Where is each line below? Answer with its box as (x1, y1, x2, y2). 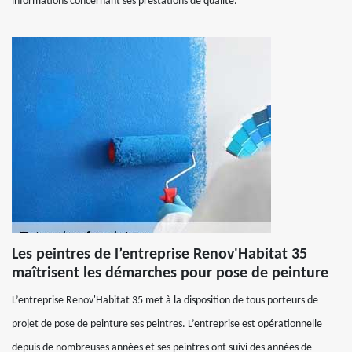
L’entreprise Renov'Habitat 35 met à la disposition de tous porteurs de (12, 295, 318, 306)
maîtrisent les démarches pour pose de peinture (12, 266, 328, 281)
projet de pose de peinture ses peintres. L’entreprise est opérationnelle (12, 318, 322, 330)
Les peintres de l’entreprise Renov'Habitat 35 (12, 247, 307, 262)
